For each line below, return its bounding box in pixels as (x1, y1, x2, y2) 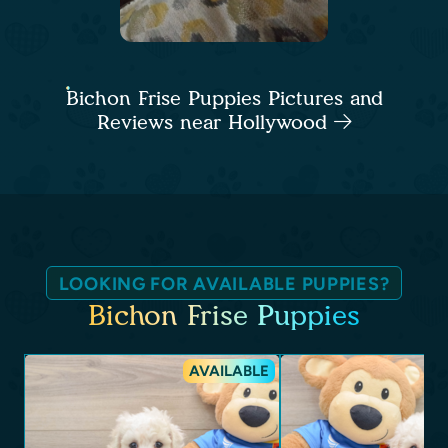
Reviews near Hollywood (96, 110, 334, 135)
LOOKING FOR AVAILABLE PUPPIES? (58, 273, 390, 296)
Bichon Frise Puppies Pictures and (65, 86, 383, 111)
